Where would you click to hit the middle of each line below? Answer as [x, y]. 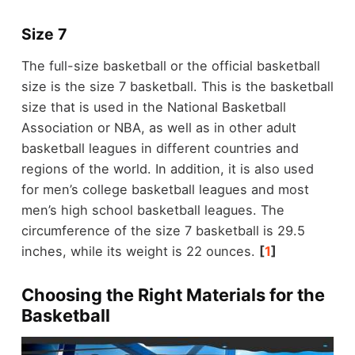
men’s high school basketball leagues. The [153, 210]
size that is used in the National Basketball [153, 107]
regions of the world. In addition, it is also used [167, 168]
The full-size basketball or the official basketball [170, 65]
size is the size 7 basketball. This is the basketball [177, 86]
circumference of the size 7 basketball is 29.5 [163, 230]
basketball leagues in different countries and [160, 148]
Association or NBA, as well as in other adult [158, 127]
